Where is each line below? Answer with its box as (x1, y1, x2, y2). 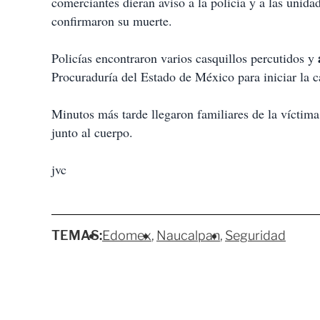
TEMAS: (51, 228, 102, 244)
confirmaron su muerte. (51, 12, 172, 30)
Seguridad (225, 228, 286, 244)
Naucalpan (156, 228, 220, 244)
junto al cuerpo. (51, 124, 133, 141)
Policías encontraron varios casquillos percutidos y (51, 49, 318, 67)
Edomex (102, 228, 151, 244)
